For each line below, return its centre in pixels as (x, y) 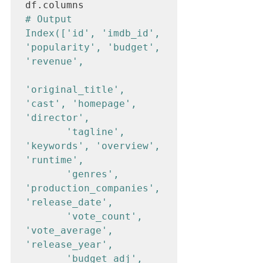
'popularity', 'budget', (93, 47)
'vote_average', (69, 230)
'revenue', (58, 61)
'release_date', (72, 202)
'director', (60, 117)
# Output (49, 19)
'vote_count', (46, 216)
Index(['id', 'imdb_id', (93, 33)
